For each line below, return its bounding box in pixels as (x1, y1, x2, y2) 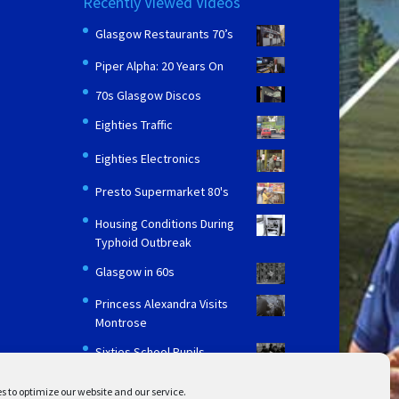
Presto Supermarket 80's (95, 183, 230, 200)
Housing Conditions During (95, 216, 235, 232)
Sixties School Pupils (95, 344, 206, 361)
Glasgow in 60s (95, 264, 175, 281)
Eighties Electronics (95, 150, 201, 167)
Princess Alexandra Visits (95, 296, 229, 313)
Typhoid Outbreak (95, 234, 192, 251)
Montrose (95, 314, 148, 331)
